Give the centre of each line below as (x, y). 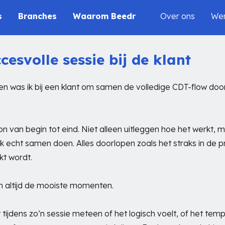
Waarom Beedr (104, 16)
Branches (37, 16)
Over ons (178, 16)
